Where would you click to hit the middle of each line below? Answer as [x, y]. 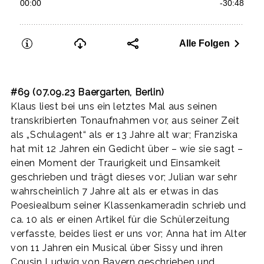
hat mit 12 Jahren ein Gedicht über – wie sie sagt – [127, 148]
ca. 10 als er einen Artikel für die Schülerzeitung [121, 219]
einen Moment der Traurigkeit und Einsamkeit [116, 163]
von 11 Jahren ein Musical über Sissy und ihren [117, 247]
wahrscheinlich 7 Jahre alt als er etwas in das [115, 191]
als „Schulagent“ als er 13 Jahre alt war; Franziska [124, 134]
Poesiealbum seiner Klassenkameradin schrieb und [128, 205]
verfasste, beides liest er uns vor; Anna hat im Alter [129, 233]
